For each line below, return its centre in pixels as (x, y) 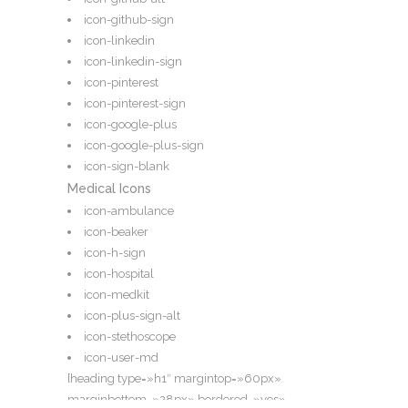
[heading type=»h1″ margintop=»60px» (174, 379)
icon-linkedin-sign (133, 62)
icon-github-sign (129, 20)
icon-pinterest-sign (135, 104)
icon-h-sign (115, 253)
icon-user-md (121, 358)
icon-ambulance (129, 211)
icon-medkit (117, 295)
